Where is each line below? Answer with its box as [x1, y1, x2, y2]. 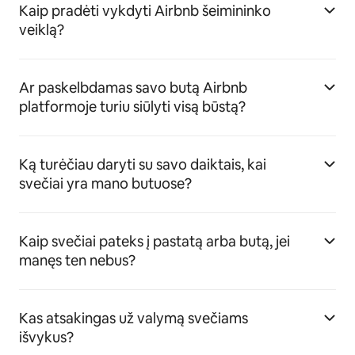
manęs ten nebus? [19, 251, 136, 270]
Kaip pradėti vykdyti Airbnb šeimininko [19, 2, 271, 21]
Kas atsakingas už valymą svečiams [19, 309, 248, 328]
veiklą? [19, 21, 64, 40]
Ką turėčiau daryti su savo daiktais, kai [19, 155, 266, 174]
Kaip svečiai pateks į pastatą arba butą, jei [19, 232, 290, 251]
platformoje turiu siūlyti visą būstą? [19, 97, 246, 116]
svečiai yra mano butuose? [19, 174, 192, 193]
